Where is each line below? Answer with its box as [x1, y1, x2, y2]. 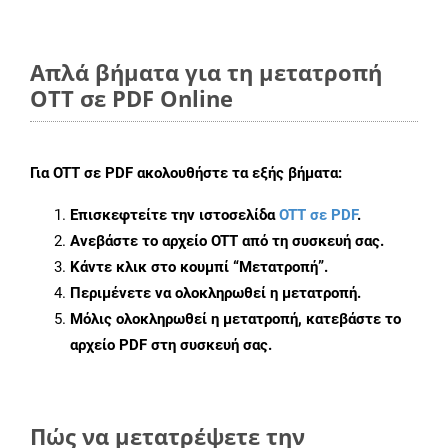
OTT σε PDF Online [30, 83, 233, 114]
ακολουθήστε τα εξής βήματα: [133, 164, 342, 183]
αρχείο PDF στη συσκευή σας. [70, 336, 272, 355]
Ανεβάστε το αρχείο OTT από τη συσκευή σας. [70, 232, 384, 251]
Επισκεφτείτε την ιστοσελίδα [70, 206, 279, 225]
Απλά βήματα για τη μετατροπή [30, 57, 382, 88]
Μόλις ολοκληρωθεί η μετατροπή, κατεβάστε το [70, 310, 401, 329]
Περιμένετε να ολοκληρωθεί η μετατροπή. [70, 284, 361, 303]
